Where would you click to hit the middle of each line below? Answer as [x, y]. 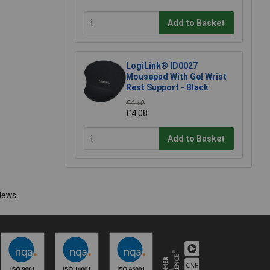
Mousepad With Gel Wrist [176, 77]
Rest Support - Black [167, 88]
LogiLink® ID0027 [162, 66]
